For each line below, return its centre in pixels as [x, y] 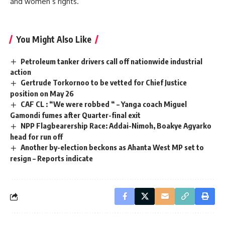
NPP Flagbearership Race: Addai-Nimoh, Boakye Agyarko [116, 126]
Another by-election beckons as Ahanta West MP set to [113, 147]
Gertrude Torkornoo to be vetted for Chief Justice [104, 83]
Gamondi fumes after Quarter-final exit [75, 115]
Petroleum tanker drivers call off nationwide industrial [112, 61]
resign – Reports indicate [51, 158]
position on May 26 [42, 94]
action [21, 72]
